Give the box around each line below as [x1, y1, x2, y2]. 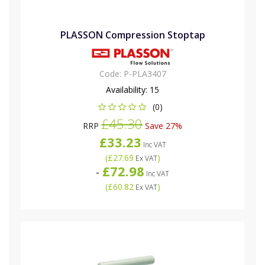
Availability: [106, 83, 150, 95]
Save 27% [143, 119, 182, 131]
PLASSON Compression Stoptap [60, 28, 205, 41]
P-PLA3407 [123, 67, 166, 79]
